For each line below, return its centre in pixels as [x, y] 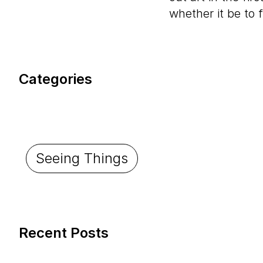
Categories [55, 79]
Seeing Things [82, 158]
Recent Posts [64, 233]
